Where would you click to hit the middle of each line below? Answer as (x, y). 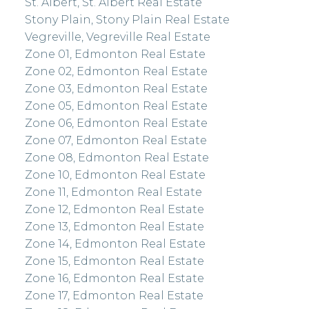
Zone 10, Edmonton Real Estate (115, 175)
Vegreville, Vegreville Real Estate (117, 37)
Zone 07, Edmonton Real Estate (116, 140)
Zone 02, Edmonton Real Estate (116, 71)
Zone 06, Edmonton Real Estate (116, 123)
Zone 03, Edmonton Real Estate (116, 88)
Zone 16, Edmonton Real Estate (114, 278)
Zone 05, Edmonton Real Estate (116, 106)
